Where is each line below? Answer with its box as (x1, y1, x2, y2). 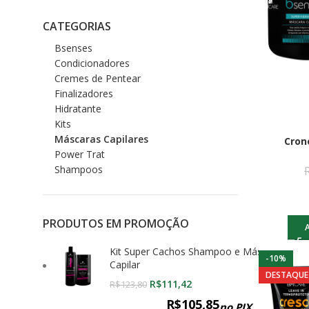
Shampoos (54, 163, 103, 176)
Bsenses (54, 41, 92, 54)
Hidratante (54, 102, 101, 115)
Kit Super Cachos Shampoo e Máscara (110, 245, 281, 258)
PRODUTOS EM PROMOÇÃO (43, 216, 189, 231)
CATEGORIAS (43, 19, 111, 34)
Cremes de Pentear (54, 72, 141, 85)
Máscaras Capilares (54, 132, 148, 146)
